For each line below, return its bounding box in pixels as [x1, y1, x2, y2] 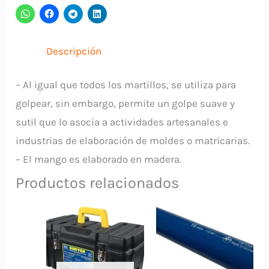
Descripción [46, 44, 102, 57]
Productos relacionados [16, 174, 180, 192]
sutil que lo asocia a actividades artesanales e [16, 116, 229, 128]
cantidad [15, 49, 56, 62]
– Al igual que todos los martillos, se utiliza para [16, 79, 237, 91]
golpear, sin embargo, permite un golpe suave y [16, 97, 235, 110]
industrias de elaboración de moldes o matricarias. [16, 134, 250, 147]
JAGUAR [15, 31, 51, 43]
